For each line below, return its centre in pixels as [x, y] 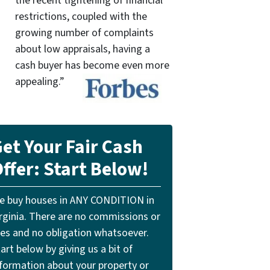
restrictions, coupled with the [81, 16]
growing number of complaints [84, 33]
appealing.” [39, 81]
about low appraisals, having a [82, 49]
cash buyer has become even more [92, 65]
